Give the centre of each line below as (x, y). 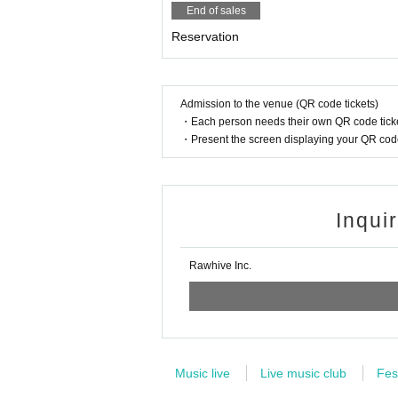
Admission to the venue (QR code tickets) (279, 104)
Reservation (205, 36)
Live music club (303, 373)
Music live (203, 373)
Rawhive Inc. (220, 266)
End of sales (216, 11)
